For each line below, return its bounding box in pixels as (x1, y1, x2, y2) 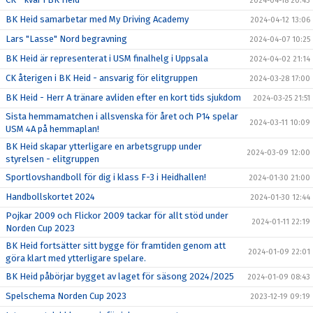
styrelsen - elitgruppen (6, 154, 99, 164)
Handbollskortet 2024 (6, 191, 95, 202)
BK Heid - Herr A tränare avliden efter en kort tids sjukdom (6, 92, 241, 103)
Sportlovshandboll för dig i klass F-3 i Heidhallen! (6, 172, 206, 182)
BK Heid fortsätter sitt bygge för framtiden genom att (6, 240, 226, 251)
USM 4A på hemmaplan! (6, 124, 99, 134)
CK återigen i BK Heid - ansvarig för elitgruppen (6, 73, 198, 83)
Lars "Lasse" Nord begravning (6, 34, 127, 44)
